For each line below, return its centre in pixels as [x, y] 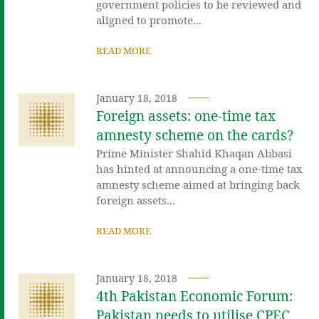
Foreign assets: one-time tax [186, 116]
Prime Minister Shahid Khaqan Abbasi [194, 153]
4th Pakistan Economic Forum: [195, 296]
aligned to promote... [149, 20]
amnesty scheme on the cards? [195, 135]
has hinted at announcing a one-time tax [200, 168]
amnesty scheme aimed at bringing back [198, 184]
